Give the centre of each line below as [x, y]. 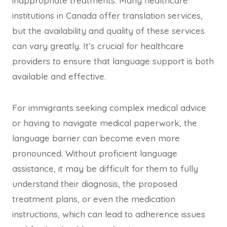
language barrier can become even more [96, 138]
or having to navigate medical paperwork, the [105, 123]
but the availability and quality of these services [108, 31]
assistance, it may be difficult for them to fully [105, 169]
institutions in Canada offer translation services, [107, 16]
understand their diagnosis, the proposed [95, 184]
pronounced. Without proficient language [95, 154]
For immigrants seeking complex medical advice [109, 108]
